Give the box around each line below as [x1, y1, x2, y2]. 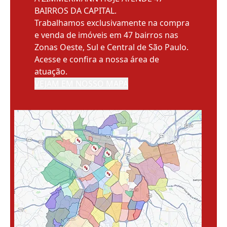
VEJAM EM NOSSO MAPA [34, 78, 128, 89]
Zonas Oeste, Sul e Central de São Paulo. [34, 42, 188, 53]
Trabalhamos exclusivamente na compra [34, 17, 190, 28]
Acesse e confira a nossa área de [34, 54, 159, 65]
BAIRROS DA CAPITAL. [34, 5, 117, 16]
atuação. [34, 66, 67, 77]
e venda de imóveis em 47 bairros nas [34, 29, 178, 41]
